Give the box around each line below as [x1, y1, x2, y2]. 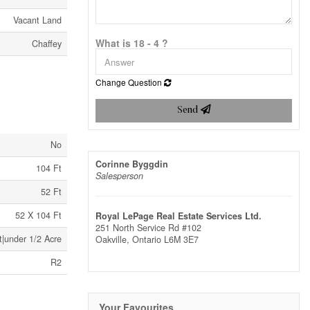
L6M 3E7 [164, 233, 199, 246]
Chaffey [32, 37, 62, 50]
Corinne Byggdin [95, 158, 168, 171]
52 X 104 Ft [15, 209, 62, 221]
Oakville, [95, 233, 132, 246]
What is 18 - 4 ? [95, 36, 168, 51]
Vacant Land [13, 14, 62, 26]
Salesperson [95, 170, 143, 183]
